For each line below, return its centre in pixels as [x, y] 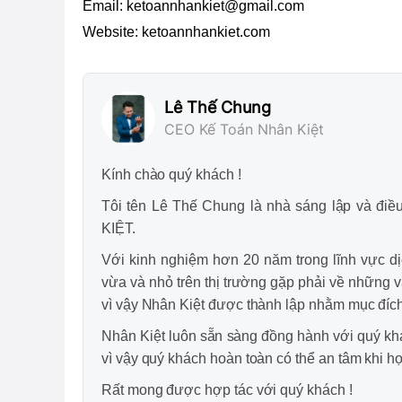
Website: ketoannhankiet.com [176, 31]
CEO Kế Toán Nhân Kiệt [244, 129]
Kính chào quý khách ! [171, 174]
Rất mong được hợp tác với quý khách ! [227, 389]
